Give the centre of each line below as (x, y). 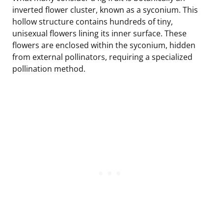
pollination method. (49, 69)
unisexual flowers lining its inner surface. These (99, 33)
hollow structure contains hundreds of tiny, (93, 21)
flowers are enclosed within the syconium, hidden (104, 45)
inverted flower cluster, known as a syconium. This (105, 10)
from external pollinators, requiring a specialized (102, 57)
